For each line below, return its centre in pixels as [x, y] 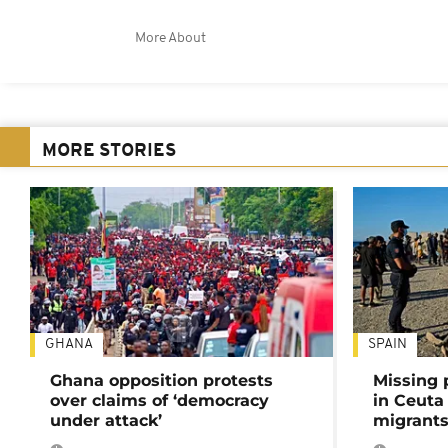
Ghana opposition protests [161, 381]
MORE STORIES [109, 151]
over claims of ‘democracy [159, 401]
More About [170, 38]
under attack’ [106, 421]
